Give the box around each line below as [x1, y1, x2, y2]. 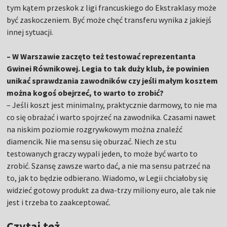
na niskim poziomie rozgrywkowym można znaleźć [7, 124, 183, 134]
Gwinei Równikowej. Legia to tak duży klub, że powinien [7, 63, 210, 73]
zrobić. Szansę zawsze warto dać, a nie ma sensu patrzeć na [7, 161, 211, 171]
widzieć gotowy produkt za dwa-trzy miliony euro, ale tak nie [7, 185, 216, 195]
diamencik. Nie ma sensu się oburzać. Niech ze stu [7, 136, 177, 146]
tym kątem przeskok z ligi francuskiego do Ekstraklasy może [7, 3, 217, 13]
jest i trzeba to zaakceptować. [7, 197, 111, 207]
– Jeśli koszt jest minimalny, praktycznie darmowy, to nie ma [7, 100, 217, 110]
